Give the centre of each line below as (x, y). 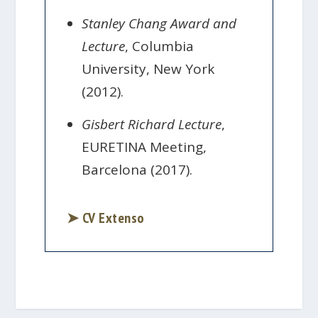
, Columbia (160, 46)
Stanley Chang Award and (159, 24)
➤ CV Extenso (105, 218)
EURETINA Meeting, (144, 147)
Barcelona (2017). (137, 169)
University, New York (148, 69)
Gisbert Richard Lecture (152, 124)
